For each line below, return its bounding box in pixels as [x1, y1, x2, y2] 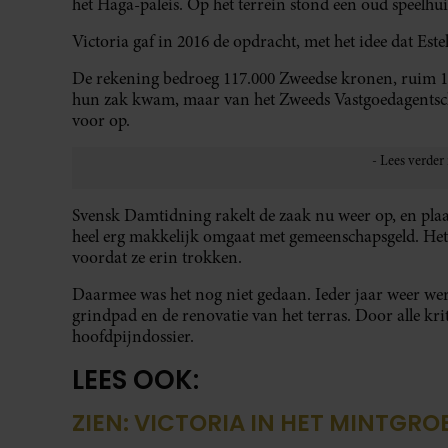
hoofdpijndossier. [72, 325, 194, 349]
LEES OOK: [72, 361, 199, 398]
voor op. [72, 109, 130, 133]
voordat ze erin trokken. [72, 246, 242, 270]
